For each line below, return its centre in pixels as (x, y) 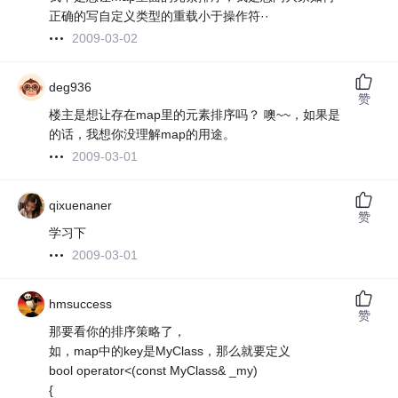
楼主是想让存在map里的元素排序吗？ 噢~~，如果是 (195, 115)
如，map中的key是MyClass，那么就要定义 (170, 351)
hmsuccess (81, 304)
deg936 (71, 88)
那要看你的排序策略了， (118, 332)
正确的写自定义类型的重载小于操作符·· (159, 16)
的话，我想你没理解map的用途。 (143, 135)
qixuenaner (81, 206)
